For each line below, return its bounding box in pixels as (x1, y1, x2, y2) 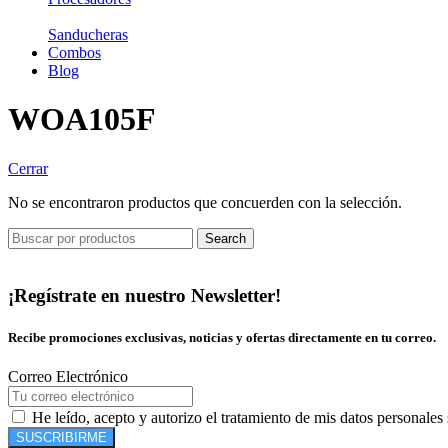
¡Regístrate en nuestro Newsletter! (8, 285, 281, 307)
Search (205, 230, 246, 246)
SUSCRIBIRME (16, 429, 107, 445)
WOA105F (8, 101, 156, 138)
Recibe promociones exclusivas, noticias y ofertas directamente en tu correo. (8, 329, 436, 345)
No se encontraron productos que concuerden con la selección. (8, 193, 402, 211)
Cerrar (8, 159, 48, 177)
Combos (48, 43, 101, 61)
